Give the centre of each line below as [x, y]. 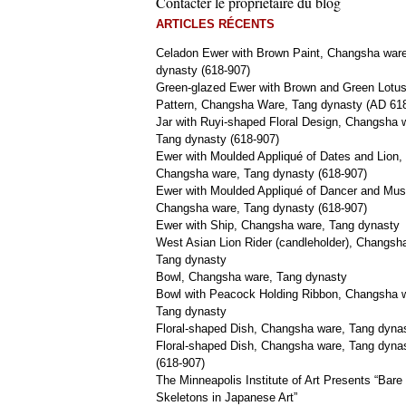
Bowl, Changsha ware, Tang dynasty [251, 277]
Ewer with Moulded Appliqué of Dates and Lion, [279, 156]
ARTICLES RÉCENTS [215, 24]
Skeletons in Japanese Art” [227, 397]
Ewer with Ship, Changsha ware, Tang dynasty [278, 225]
